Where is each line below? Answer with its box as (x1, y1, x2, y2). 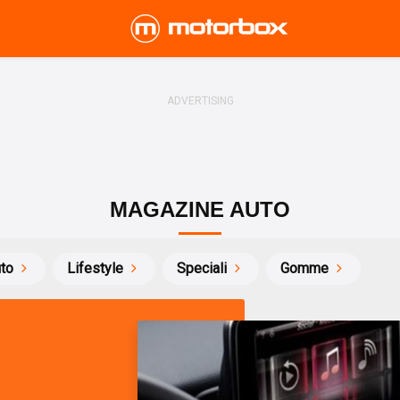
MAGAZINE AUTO (110, 197, 290, 221)
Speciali (177, 260, 227, 277)
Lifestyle (67, 260, 123, 277)
